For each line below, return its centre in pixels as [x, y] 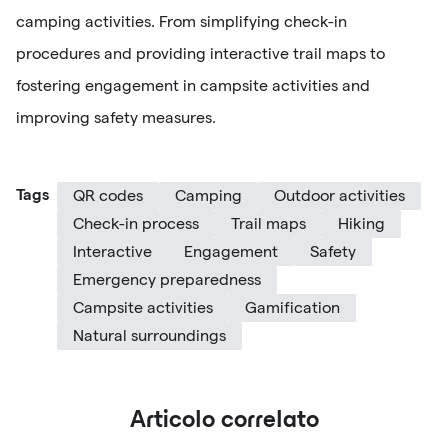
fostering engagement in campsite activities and [193, 85]
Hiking [361, 223]
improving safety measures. [116, 117]
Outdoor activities [339, 195]
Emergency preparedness [167, 279]
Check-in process [136, 223]
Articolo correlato [224, 421]
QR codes [108, 195]
